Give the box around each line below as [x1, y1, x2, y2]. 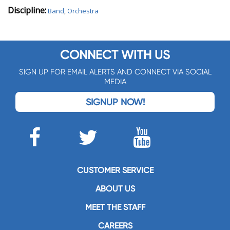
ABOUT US [95, 184, 135, 194]
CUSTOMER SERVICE [76, 165, 154, 176]
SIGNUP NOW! [85, 97, 145, 108]
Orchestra [67, 6, 99, 16]
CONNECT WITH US [60, 48, 170, 63]
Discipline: [8, 5, 46, 16]
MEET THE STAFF [85, 202, 145, 213]
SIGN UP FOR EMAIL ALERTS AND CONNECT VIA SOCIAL [18, 67, 212, 77]
